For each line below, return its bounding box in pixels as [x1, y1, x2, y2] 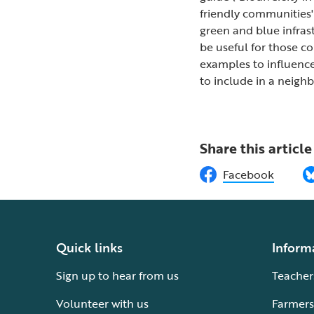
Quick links [56, 238, 123, 257]
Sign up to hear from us [56, 267, 179, 284]
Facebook [223, 166, 275, 183]
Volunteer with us [56, 295, 149, 312]
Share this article [200, 137, 313, 158]
